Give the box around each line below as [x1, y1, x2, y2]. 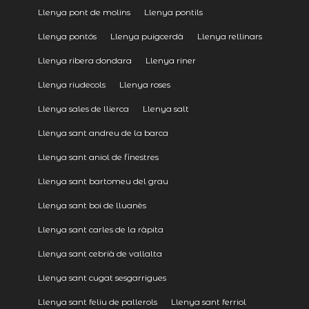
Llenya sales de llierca [37, 103, 129, 114]
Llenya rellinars [197, 30, 262, 41]
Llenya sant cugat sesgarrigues [37, 272, 166, 283]
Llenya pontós [37, 30, 97, 41]
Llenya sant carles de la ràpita [37, 223, 163, 235]
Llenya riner [145, 54, 196, 66]
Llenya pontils [143, 6, 203, 17]
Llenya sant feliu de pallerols [37, 296, 157, 307]
